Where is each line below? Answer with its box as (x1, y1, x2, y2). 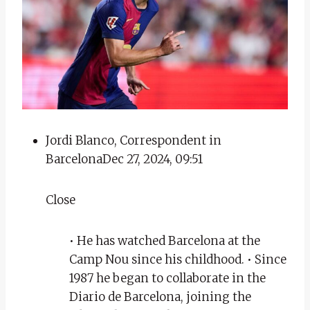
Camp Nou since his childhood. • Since (69, 251, 286, 267)
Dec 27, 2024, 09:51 (102, 151, 203, 167)
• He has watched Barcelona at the (69, 232, 260, 248)
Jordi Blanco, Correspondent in (46, 132, 221, 148)
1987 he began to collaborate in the (69, 270, 266, 286)
